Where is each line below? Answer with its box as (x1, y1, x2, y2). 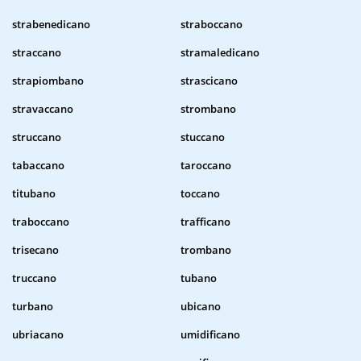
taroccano (180, 158, 231, 173)
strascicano (180, 73, 238, 89)
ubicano (180, 299, 221, 314)
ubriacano (12, 327, 64, 342)
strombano (180, 102, 236, 117)
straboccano (180, 17, 243, 32)
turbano (12, 299, 53, 314)
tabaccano (12, 158, 64, 173)
